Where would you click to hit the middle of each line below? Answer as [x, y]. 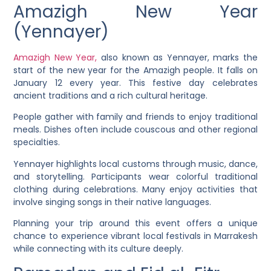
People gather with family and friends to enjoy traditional [135, 117]
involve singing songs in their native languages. [113, 202]
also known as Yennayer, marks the [177, 57]
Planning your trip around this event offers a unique [135, 224]
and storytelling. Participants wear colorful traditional [135, 176]
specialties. [37, 142]
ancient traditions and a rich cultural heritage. [111, 95]
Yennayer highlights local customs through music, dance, [135, 164]
